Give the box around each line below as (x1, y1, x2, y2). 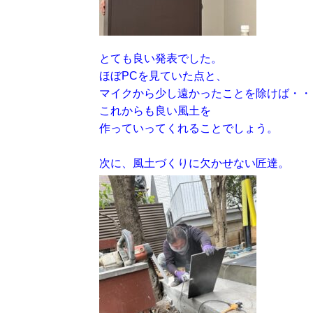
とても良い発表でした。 (99, 52, 222, 64)
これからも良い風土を (99, 105, 211, 117)
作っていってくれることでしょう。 (99, 122, 278, 134)
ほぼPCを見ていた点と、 (99, 70, 227, 82)
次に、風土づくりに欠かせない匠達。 (99, 157, 289, 169)
